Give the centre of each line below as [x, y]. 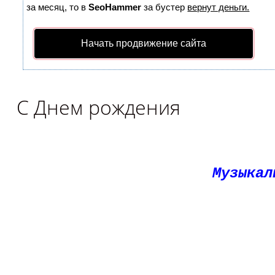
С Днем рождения [99, 107]
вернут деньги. [219, 7]
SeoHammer [115, 7]
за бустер [165, 7]
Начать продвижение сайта [144, 43]
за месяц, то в [58, 7]
